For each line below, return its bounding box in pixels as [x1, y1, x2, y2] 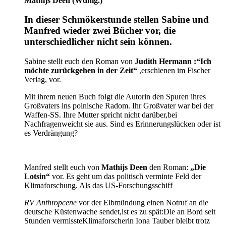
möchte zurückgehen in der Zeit [24, 66, 133, 75]
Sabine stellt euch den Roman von [24, 57, 135, 66]
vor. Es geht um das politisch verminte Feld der [50, 172, 201, 181]
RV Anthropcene [24, 198, 79, 207]
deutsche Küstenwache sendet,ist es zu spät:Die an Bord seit [24, 207, 215, 216]
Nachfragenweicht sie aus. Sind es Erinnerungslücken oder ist [24, 120, 220, 129]
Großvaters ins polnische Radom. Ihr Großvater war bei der [24, 101, 213, 110]
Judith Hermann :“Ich [135, 57, 211, 66]
